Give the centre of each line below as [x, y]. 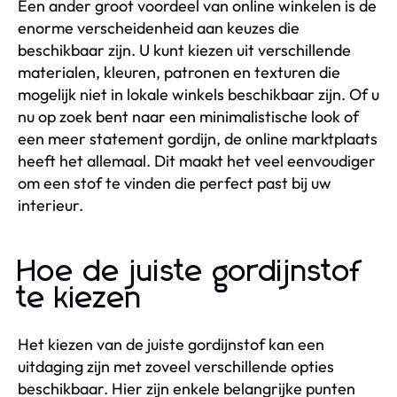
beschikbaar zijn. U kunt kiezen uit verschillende [184, 50]
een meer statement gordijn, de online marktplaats [198, 138]
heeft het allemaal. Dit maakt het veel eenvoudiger [197, 160]
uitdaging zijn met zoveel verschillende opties [176, 366]
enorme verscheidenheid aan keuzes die [159, 27]
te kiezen [80, 298]
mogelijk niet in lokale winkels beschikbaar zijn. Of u [198, 94]
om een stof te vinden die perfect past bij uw [175, 183]
